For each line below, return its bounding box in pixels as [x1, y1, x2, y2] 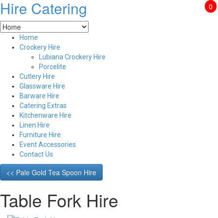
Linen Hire [19, 121, 50, 129]
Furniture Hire [19, 131, 61, 139]
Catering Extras [19, 102, 67, 109]
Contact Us [19, 150, 53, 158]
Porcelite [39, 63, 66, 71]
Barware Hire [19, 92, 59, 100]
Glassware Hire [19, 82, 65, 90]
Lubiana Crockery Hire [39, 53, 106, 61]
